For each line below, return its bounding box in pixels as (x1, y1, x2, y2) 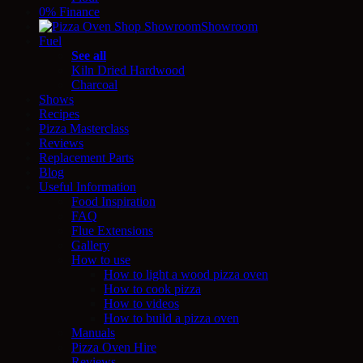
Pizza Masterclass (39, 121, 129, 135)
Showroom (201, 19, 258, 33)
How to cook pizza (104, 281, 201, 296)
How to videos (104, 296, 179, 310)
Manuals (71, 325, 115, 340)
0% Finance (39, 4, 100, 19)
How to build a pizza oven (104, 310, 239, 325)
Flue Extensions (71, 223, 153, 237)
